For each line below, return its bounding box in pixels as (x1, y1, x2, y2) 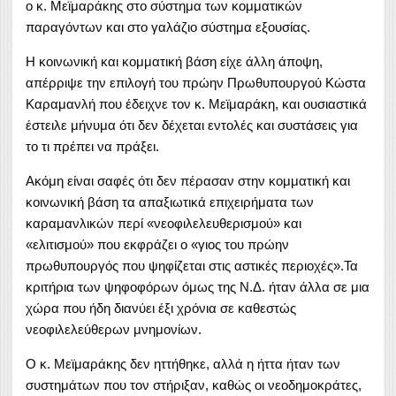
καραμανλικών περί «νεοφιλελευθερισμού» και (26, 215, 301, 231)
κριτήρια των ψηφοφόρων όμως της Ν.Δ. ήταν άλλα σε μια (26, 278, 369, 294)
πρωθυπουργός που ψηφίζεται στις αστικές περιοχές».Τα (26, 257, 358, 273)
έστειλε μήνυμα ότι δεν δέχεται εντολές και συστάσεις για (26, 117, 358, 133)
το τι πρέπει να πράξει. (26, 138, 159, 154)
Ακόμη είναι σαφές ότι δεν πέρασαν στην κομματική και (26, 172, 350, 188)
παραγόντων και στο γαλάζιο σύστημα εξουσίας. (26, 19, 310, 34)
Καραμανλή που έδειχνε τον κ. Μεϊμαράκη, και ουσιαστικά (26, 95, 367, 111)
